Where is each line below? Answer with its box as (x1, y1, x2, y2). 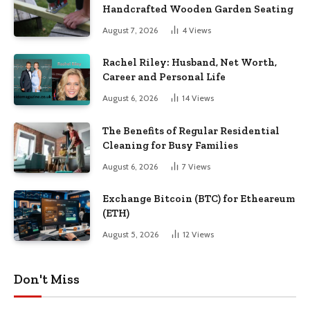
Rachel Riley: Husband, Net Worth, (102, 56, 277, 69)
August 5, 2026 (102, 228, 158, 239)
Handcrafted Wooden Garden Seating (102, 2, 293, 15)
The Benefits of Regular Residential (102, 124, 280, 137)
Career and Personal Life (102, 71, 226, 84)
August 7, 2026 (102, 24, 158, 35)
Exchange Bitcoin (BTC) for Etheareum (102, 192, 295, 205)
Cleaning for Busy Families (102, 138, 238, 152)
